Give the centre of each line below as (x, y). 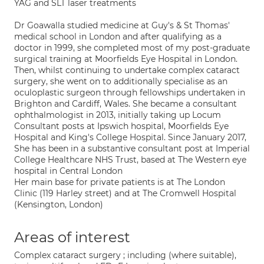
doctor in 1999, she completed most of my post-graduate (132, 48)
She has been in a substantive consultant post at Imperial (132, 148)
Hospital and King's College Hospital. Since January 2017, (130, 137)
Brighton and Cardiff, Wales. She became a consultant (126, 104)
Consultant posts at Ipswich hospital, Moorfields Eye (121, 126)
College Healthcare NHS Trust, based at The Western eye (130, 160)
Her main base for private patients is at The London (120, 182)
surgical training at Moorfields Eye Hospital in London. (126, 59)
